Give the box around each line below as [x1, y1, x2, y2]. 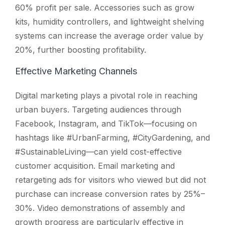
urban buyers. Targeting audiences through [15, 104, 181, 115]
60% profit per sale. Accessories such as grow [15, 2, 194, 13]
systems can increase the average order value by [15, 30, 203, 41]
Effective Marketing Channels [15, 65, 137, 76]
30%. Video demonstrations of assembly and [15, 202, 185, 213]
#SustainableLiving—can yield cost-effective [15, 146, 182, 157]
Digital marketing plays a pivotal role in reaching [15, 90, 197, 100]
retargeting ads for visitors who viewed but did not [15, 174, 206, 185]
